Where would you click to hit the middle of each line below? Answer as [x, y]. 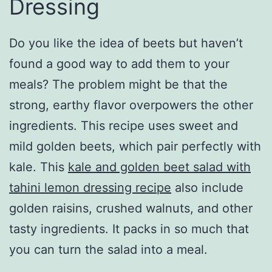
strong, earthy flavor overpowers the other [131, 105]
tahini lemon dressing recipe [90, 188]
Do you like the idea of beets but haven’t [126, 43]
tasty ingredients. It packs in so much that [129, 229]
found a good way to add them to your [119, 64]
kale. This [39, 167]
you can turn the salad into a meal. [108, 250]
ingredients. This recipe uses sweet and [124, 126]
